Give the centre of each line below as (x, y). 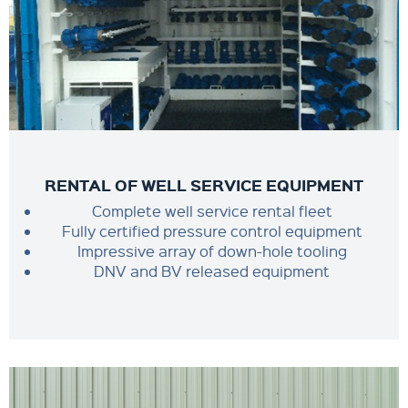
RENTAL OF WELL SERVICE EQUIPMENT (204, 185)
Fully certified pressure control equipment (212, 231)
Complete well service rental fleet (212, 211)
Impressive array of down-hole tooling (212, 251)
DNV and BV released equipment (212, 271)
